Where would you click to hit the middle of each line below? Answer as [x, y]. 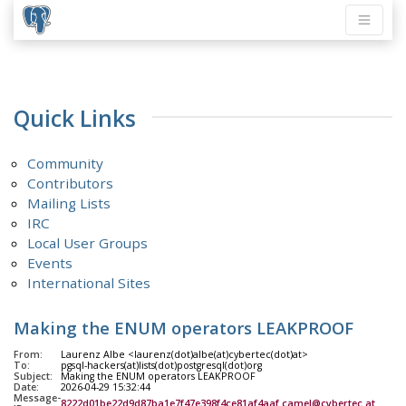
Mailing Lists [69, 203]
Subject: [33, 377]
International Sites [89, 283]
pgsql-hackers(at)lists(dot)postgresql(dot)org [161, 366]
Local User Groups [88, 243]
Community [66, 164]
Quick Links [75, 118]
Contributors [71, 184]
